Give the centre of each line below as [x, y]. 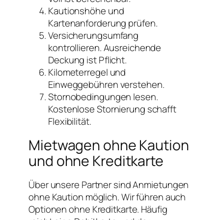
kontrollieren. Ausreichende [105, 47]
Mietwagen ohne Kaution [109, 145]
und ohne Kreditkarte [96, 161]
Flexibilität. [70, 121]
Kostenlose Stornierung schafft [112, 109]
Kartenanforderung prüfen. [103, 23]
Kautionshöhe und [86, 11]
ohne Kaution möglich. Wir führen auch [107, 197]
